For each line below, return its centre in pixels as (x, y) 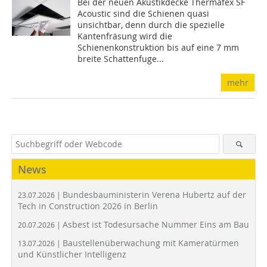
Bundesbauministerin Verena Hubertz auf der (154, 195)
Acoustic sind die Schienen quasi (144, 14)
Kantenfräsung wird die (125, 36)
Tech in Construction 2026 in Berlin (88, 206)
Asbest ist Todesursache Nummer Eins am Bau (156, 225)
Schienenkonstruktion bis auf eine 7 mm (159, 48)
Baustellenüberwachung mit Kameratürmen (151, 243)
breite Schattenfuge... (121, 59)
